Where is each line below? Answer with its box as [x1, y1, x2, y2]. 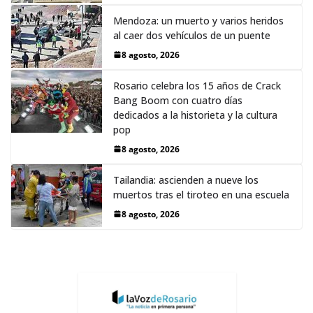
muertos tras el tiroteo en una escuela [113, 187, 289, 201]
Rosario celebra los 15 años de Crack [113, 78, 281, 92]
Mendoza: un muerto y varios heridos [113, 13, 284, 27]
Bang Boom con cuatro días [113, 93, 242, 107]
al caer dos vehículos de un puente [113, 28, 270, 42]
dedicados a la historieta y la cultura [113, 108, 277, 122]
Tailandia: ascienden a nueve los [113, 173, 259, 187]
